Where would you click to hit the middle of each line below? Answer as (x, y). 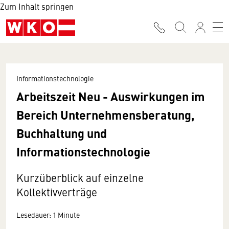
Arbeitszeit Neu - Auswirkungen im (111, 96)
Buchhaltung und (62, 133)
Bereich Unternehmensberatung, (106, 114)
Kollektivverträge (57, 192)
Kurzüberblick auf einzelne (80, 178)
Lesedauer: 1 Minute (48, 215)
